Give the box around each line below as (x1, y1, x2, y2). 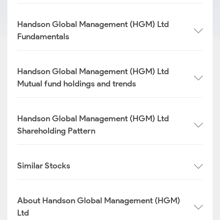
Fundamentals (17, 31, 69, 41)
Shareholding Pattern (17, 126, 95, 136)
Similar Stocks (17, 161, 70, 170)
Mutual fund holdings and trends (17, 79, 136, 88)
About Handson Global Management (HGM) (17, 195, 180, 205)
